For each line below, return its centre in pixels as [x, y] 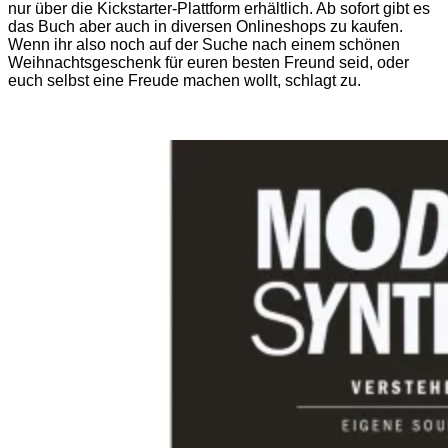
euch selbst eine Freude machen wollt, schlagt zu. [184, 80]
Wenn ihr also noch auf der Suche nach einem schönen [204, 44]
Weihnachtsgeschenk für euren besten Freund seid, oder [208, 62]
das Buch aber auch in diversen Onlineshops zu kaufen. [205, 26]
